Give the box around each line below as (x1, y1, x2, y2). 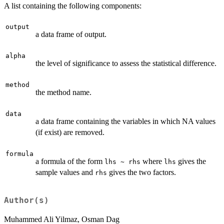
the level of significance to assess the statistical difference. (35, 58, 216, 67)
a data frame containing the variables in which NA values (35, 116, 215, 125)
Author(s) (4, 195, 49, 205)
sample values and (35, 167, 95, 176)
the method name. (35, 87, 91, 96)
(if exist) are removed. (35, 127, 104, 136)
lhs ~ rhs (104, 157, 140, 165)
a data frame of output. (35, 29, 106, 38)
